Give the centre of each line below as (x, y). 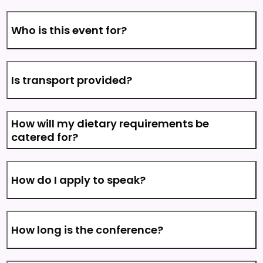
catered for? (45, 137)
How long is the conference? (87, 230)
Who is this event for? (69, 30)
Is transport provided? (72, 80)
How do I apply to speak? (79, 180)
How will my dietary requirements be (110, 123)
